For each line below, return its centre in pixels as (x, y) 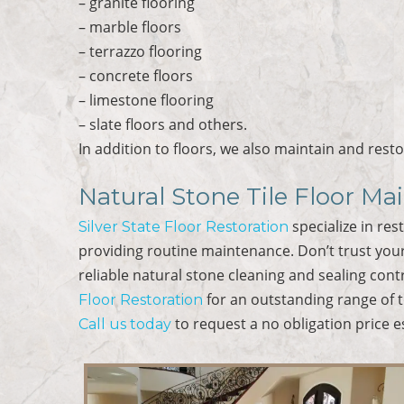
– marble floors (130, 27)
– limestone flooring (147, 100)
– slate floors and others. (163, 124)
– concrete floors (136, 75)
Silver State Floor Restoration (184, 226)
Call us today (125, 324)
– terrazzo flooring (141, 51)
